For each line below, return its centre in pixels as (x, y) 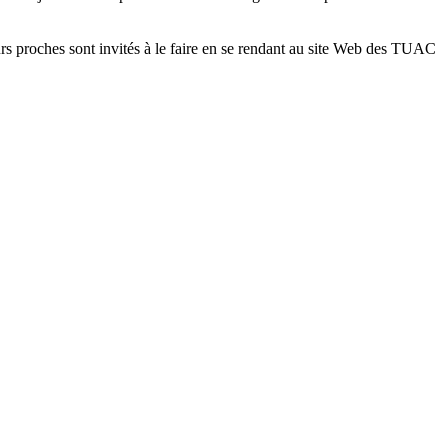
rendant (261, 48)
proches (40, 48)
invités (119, 48)
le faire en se (194, 48)
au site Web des (338, 48)
